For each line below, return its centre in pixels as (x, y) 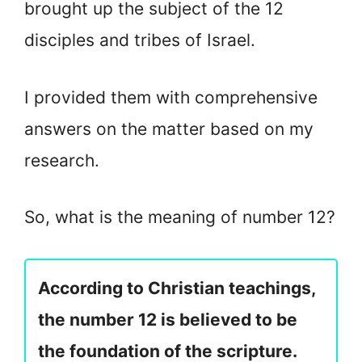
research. (62, 160)
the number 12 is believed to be (168, 319)
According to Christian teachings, (177, 288)
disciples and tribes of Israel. (140, 40)
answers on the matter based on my (169, 128)
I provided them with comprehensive (171, 97)
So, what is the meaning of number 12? (180, 217)
